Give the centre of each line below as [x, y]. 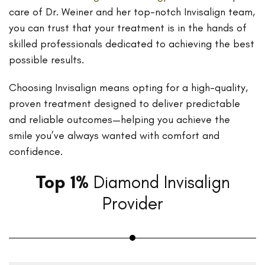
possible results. [46, 60]
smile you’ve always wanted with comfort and [114, 135]
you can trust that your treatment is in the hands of [128, 28]
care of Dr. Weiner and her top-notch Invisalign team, [132, 12]
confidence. [36, 151]
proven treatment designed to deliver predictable [125, 104]
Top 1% [62, 182]
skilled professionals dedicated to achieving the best [132, 44]
